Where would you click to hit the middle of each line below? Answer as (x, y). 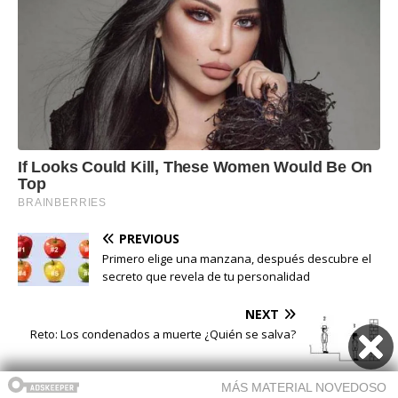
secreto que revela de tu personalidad (206, 276)
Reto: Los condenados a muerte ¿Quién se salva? (163, 334)
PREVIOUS (149, 238)
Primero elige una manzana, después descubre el (237, 258)
